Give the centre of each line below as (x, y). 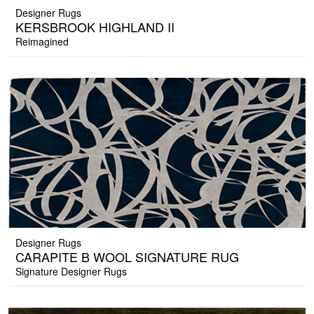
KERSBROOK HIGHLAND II (95, 27)
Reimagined (42, 42)
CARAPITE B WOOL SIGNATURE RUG (127, 257)
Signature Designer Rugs (71, 272)
